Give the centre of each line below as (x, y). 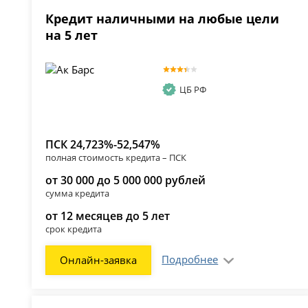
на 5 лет (72, 35)
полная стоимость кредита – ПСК (116, 158)
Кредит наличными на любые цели (163, 19)
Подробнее (190, 260)
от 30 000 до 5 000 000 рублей (126, 180)
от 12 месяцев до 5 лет (108, 216)
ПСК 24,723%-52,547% (103, 145)
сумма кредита (78, 194)
